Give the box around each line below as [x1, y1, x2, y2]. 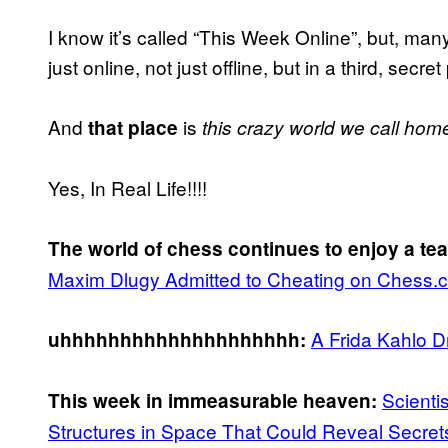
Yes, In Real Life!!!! [48, 174, 207, 202]
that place [88, 114, 178, 142]
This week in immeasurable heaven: [48, 387, 382, 415]
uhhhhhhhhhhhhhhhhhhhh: [48, 326, 306, 354]
